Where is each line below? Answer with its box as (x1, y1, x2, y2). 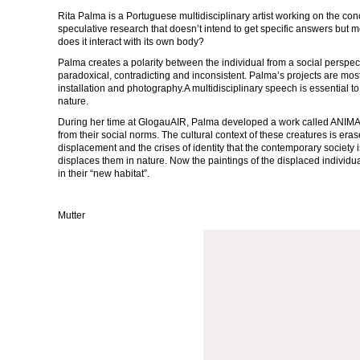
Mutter (58, 209, 85, 221)
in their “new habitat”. (58, 167, 149, 179)
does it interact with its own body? (58, 35, 204, 47)
